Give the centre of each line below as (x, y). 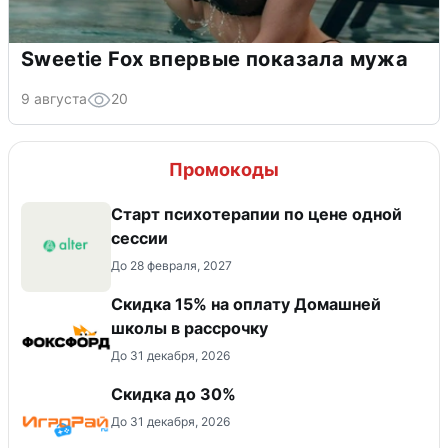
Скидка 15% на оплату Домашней (246, 303)
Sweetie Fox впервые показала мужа (215, 58)
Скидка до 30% (173, 393)
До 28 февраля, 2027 (171, 265)
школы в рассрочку (189, 327)
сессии (139, 237)
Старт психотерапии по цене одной (256, 213)
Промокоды (224, 169)
